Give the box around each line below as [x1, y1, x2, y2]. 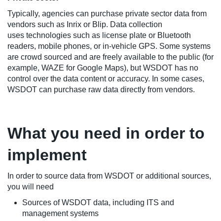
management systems [22, 209, 99, 218]
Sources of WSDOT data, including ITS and [22, 198, 174, 207]
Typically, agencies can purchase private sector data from [7, 9, 207, 18]
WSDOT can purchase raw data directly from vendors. [7, 85, 195, 94]
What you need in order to [7, 124, 205, 142]
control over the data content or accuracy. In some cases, [7, 74, 204, 83]
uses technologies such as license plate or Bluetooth [7, 31, 191, 39]
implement [7, 146, 87, 164]
